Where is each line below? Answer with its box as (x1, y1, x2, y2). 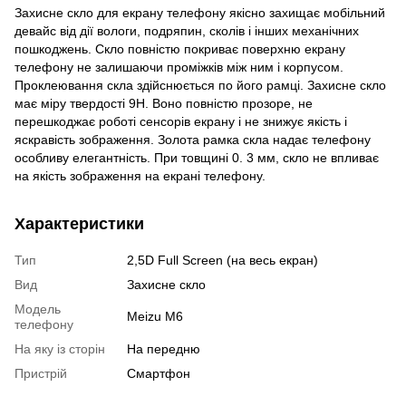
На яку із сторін (14, 341, 105, 356)
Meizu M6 (127, 308, 183, 324)
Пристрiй (14, 365, 67, 381)
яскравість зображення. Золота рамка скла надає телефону (14, 131, 371, 147)
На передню (127, 341, 200, 356)
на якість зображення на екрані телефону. (14, 168, 266, 183)
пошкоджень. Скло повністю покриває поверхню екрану (14, 41, 345, 56)
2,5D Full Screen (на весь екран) (127, 252, 318, 267)
